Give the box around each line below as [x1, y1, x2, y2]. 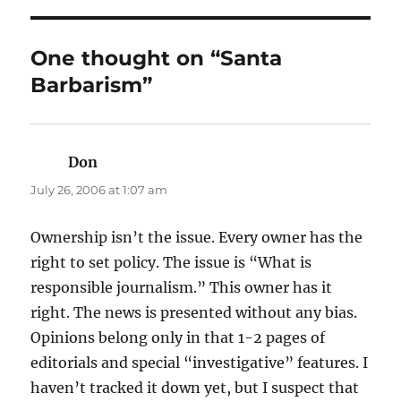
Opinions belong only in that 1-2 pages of [30, 328, 326, 347]
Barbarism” [30, 73, 153, 98]
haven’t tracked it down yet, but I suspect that [30, 379, 360, 397]
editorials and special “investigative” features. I [30, 354, 369, 372]
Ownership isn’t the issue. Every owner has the [30, 228, 363, 247]
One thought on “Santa [30, 46, 283, 72]
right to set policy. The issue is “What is [30, 253, 312, 272]
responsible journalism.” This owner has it [30, 278, 333, 297]
